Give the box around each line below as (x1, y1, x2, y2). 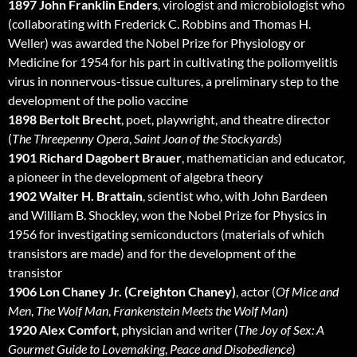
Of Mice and (276, 284, 339, 300)
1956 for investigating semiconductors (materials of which (8, 226, 324, 242)
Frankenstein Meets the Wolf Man (113, 303, 284, 319)
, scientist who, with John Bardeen (143, 188, 328, 204)
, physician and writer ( (116, 322, 238, 338)
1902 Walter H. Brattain (8, 188, 143, 204)
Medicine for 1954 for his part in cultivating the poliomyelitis (8, 54, 338, 70)
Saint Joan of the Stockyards (134, 131, 278, 147)
